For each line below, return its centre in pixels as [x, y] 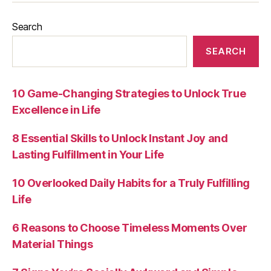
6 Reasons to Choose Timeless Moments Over [130, 228]
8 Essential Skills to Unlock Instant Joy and [120, 139]
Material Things [53, 244]
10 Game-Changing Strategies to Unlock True [129, 94]
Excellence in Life [56, 110]
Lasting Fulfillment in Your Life [88, 155]
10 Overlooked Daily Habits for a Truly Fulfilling [131, 183]
